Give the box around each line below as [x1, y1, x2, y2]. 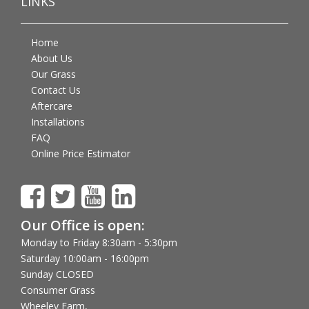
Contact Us [31, 83, 81, 97]
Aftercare [31, 99, 72, 112]
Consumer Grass [21, 283, 95, 297]
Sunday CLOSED [21, 267, 94, 281]
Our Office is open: [21, 215, 145, 235]
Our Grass [31, 67, 76, 81]
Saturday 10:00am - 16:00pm [21, 251, 149, 265]
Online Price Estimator [31, 146, 130, 160]
